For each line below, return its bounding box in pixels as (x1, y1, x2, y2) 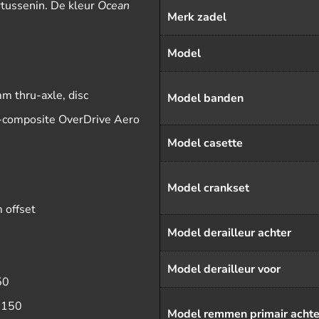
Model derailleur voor (167, 261, 281, 277)
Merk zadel (167, 9, 226, 25)
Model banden (167, 90, 244, 106)
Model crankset (167, 180, 249, 196)
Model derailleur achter (167, 225, 291, 241)
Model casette (167, 135, 243, 151)
